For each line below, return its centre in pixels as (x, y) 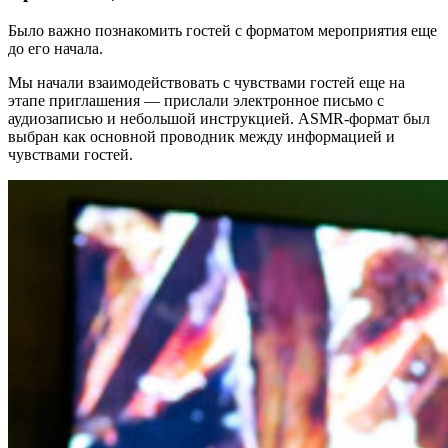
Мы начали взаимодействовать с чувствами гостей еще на (206, 82)
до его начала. (55, 48)
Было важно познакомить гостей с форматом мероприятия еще (222, 30)
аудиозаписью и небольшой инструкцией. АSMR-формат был (219, 118)
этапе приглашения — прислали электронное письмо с (196, 100)
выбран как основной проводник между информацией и (201, 136)
